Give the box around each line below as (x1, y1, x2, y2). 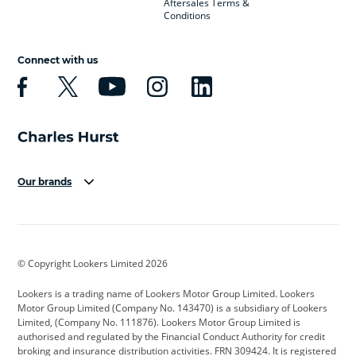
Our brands (17, 175, 72, 188)
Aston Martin (17, 207, 75, 222)
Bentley (229, 207, 263, 222)
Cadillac (17, 265, 53, 279)
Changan (229, 265, 269, 279)
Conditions (163, 9, 211, 23)
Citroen (17, 293, 51, 308)
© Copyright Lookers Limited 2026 (17, 256, 168, 270)
